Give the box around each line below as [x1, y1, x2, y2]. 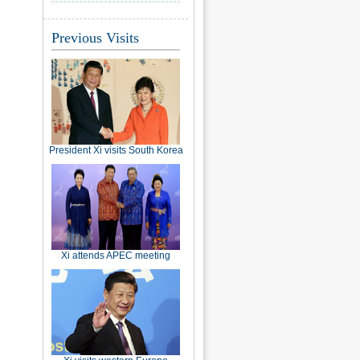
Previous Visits [51, 30, 139, 46]
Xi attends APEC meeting [61, 250, 170, 261]
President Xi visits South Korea [48, 145, 183, 156]
